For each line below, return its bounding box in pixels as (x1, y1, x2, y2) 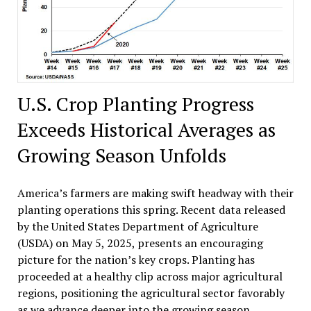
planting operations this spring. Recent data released (17, 201, 285, 217)
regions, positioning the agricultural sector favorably (17, 285, 285, 301)
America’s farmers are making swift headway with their (17, 185, 294, 201)
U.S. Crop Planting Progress (17, 90, 254, 117)
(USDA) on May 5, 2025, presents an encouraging (17, 235, 263, 251)
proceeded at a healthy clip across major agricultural (17, 268, 283, 284)
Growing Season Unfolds (17, 142, 226, 168)
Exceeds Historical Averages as (17, 116, 276, 142)
